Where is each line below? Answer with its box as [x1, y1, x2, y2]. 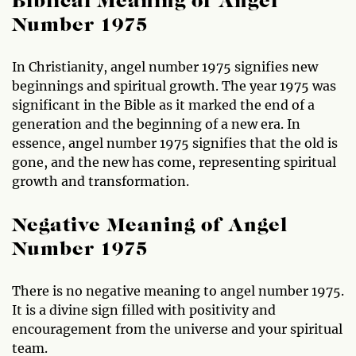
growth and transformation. [12, 172, 189, 189]
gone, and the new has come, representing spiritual [12, 153, 336, 170]
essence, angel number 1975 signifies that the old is [12, 134, 338, 151]
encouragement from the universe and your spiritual [12, 320, 342, 337]
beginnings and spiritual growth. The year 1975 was [12, 77, 336, 94]
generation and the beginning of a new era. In [12, 115, 300, 132]
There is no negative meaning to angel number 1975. [12, 282, 344, 299]
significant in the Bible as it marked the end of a [12, 96, 315, 113]
